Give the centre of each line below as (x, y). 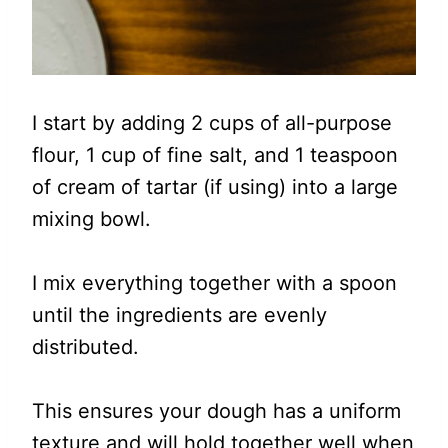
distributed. (85, 347)
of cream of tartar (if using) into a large (215, 187)
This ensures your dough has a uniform (216, 411)
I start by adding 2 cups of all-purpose (212, 123)
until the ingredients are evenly (179, 315)
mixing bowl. (91, 219)
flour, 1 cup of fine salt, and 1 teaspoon (215, 155)
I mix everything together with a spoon (214, 283)
